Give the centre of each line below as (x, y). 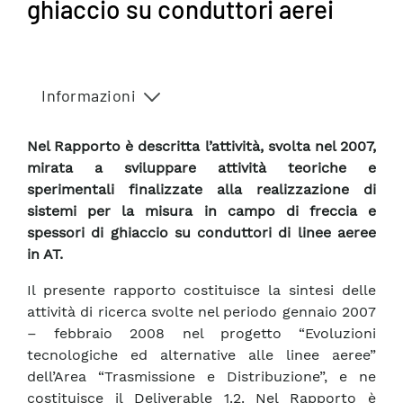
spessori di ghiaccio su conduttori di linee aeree (201, 233)
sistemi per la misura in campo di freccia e (201, 211)
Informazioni (89, 95)
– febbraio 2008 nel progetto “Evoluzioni (201, 334)
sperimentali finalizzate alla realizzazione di (201, 190)
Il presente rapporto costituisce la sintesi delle (201, 291)
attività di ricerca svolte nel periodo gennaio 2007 (201, 312)
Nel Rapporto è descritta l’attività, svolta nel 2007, (201, 147)
